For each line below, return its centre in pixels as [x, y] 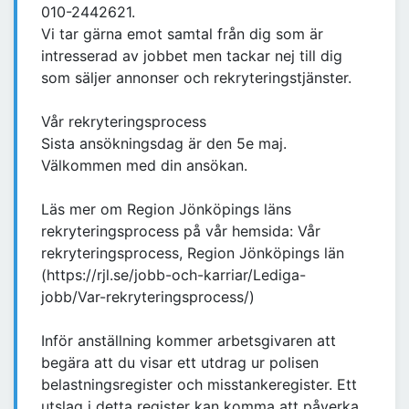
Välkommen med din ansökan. [144, 166]
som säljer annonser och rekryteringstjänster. [196, 78]
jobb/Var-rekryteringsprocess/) [148, 297]
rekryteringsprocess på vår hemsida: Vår [181, 231]
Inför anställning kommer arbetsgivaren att [189, 341]
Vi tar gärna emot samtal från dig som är [182, 34]
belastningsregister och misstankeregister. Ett [199, 385]
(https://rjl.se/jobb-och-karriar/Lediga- [173, 275]
